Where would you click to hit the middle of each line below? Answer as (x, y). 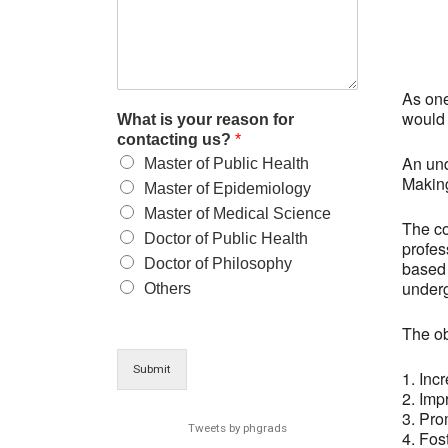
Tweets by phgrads (238, 427)
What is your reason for (205, 119)
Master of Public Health (226, 163)
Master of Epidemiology (227, 188)
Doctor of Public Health (226, 238)
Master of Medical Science (237, 213)
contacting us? (176, 139)
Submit (152, 368)
